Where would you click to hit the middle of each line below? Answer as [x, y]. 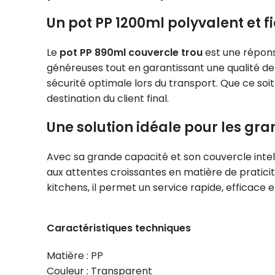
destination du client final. [108, 99]
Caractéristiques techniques [119, 228]
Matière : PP [75, 256]
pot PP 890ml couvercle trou [131, 53]
